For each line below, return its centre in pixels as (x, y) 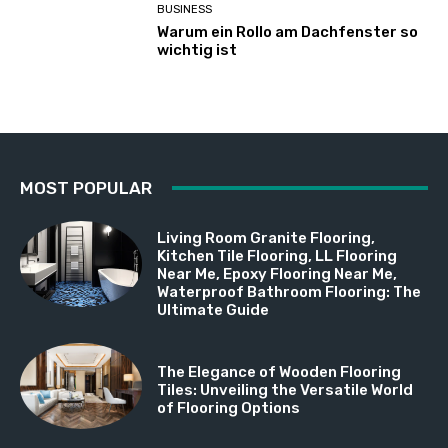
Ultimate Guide (213, 309)
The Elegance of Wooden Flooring (279, 371)
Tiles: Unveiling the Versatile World (285, 389)
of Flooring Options (229, 407)
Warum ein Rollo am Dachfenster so (288, 32)
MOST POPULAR (86, 187)
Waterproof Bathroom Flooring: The (289, 291)
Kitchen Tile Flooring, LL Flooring (277, 255)
